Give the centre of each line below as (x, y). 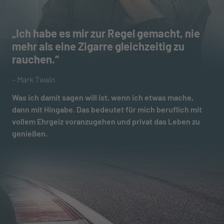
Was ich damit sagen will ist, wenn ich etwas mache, (103, 97)
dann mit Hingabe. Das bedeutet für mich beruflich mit (107, 109)
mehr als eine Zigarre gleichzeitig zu (98, 46)
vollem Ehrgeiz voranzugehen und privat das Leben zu (106, 121)
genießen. (30, 133)
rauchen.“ (35, 59)
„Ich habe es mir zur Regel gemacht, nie (106, 33)
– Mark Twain (34, 79)
